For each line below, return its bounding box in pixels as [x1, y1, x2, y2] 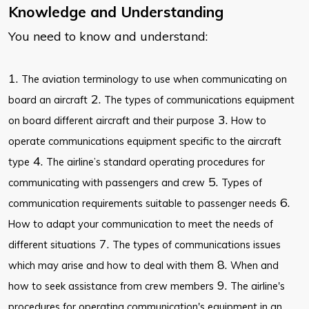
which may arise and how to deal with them [8, 259, 214, 272]
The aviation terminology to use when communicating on [21, 72, 287, 86]
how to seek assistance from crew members [8, 279, 214, 293]
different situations [8, 238, 96, 252]
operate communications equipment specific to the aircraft [8, 134, 281, 148]
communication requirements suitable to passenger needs [8, 197, 277, 210]
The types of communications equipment [104, 93, 295, 107]
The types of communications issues [112, 238, 281, 252]
